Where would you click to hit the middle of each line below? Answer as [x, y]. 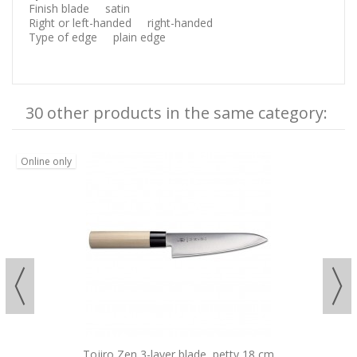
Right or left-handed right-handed [129, 22]
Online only [46, 161]
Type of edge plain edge [97, 37]
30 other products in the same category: [177, 112]
